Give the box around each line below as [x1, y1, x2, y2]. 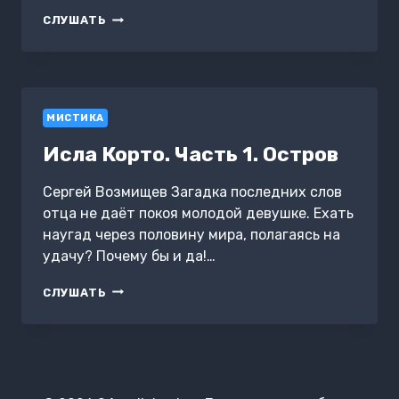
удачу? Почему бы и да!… [43, 247, 216, 265]
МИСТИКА [46, 112, 104, 125]
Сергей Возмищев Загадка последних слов [43, 183, 342, 200]
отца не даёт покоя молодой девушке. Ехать [43, 204, 354, 222]
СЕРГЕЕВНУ [106, 45, 181, 59]
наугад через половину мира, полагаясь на [43, 225, 340, 243]
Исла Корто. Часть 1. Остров [43, 141, 338, 167]
